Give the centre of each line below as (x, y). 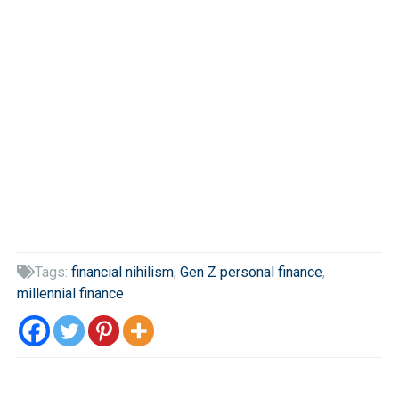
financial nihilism (122, 272)
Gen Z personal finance (251, 272)
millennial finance (70, 293)
